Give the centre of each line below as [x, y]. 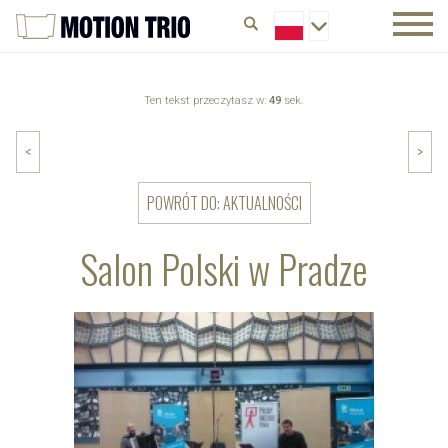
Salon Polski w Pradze [223, 269]
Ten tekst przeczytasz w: [206, 101]
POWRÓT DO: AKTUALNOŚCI [224, 203]
